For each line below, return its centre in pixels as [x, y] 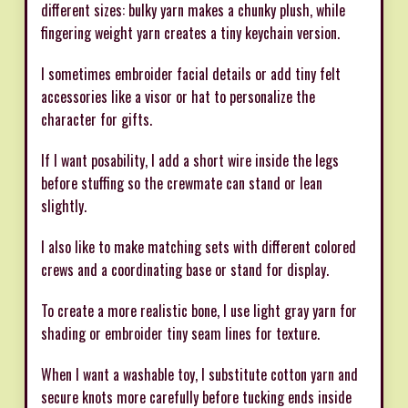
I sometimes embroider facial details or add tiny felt [191, 73]
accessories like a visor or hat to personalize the [178, 96]
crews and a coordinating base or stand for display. [185, 269]
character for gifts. [97, 119]
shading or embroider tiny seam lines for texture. [180, 333]
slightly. [64, 205]
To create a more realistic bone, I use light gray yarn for [199, 310]
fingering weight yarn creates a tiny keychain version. [190, 32]
